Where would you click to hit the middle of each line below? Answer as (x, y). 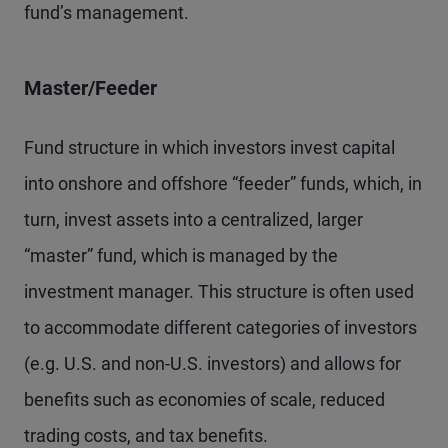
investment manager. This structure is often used (219, 291)
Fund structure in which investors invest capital (209, 147)
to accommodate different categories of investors (220, 327)
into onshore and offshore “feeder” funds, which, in (223, 183)
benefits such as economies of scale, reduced (204, 399)
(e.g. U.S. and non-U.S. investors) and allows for (212, 363)
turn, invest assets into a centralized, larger (193, 219)
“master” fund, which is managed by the (181, 255)
